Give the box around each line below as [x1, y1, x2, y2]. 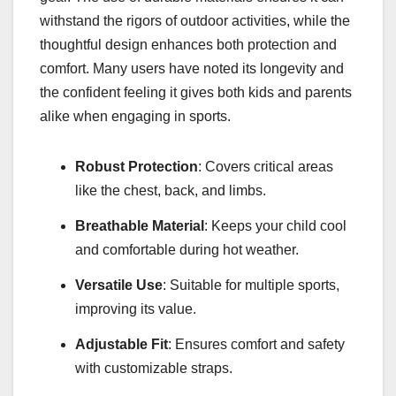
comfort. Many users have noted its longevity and [40, 61, 344, 77]
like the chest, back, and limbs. [75, 183, 266, 199]
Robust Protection [75, 159, 198, 175]
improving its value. [75, 301, 196, 316]
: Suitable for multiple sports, [163, 277, 339, 293]
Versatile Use [75, 277, 163, 293]
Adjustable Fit [75, 336, 168, 352]
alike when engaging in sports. [40, 109, 231, 125]
